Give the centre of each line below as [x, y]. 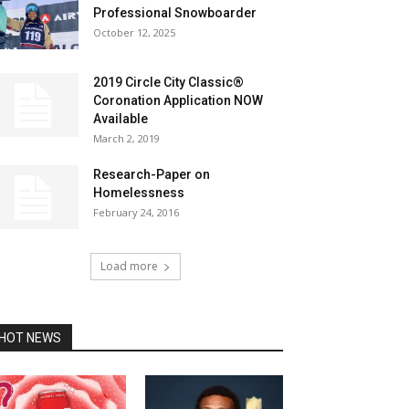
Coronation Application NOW [178, 100]
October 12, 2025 [134, 32]
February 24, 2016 [136, 212]
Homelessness [139, 193]
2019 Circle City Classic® [168, 82]
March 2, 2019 [126, 138]
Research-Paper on [152, 174]
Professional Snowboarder [175, 13]
